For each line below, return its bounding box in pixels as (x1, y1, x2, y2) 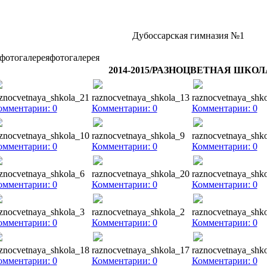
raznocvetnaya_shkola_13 (91, 92, 190, 103)
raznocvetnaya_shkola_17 (91, 245, 190, 255)
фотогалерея (49, 52, 100, 63)
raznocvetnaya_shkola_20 (91, 169, 190, 179)
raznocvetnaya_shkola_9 (91, 131, 185, 141)
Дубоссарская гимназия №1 (132, 30, 249, 41)
